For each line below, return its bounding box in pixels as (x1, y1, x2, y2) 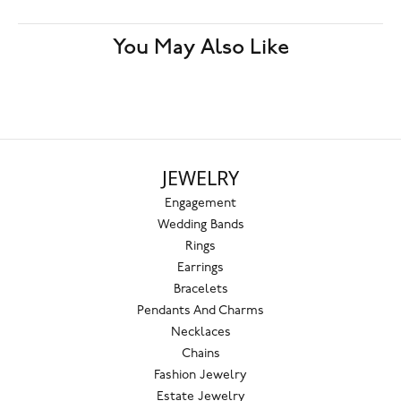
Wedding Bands (157, 218, 244, 232)
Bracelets (173, 282, 228, 296)
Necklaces (170, 325, 231, 339)
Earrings (177, 260, 224, 275)
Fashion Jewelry (154, 368, 247, 382)
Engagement (165, 196, 236, 210)
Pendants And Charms (137, 303, 264, 318)
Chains (181, 346, 220, 361)
